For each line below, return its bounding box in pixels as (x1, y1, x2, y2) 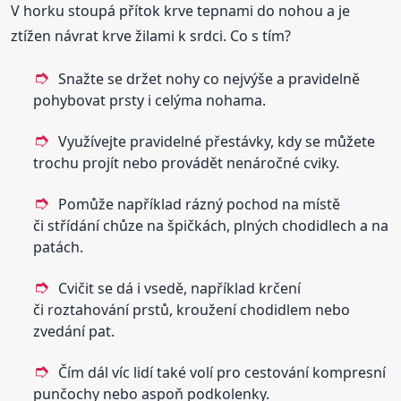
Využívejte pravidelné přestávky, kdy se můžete (58, 131, 376, 151)
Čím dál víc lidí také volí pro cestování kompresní (58, 362, 387, 382)
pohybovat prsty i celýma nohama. (33, 90, 267, 110)
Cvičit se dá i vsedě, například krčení (58, 277, 302, 298)
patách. (33, 236, 84, 257)
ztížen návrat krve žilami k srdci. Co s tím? (11, 25, 292, 46)
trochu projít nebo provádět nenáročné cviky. (33, 152, 340, 173)
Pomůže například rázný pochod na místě (58, 193, 341, 214)
